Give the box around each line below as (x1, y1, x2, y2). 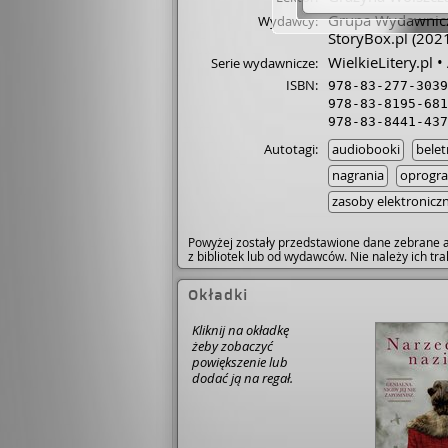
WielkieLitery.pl (328, 52, 433, 72)
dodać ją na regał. (192, 369, 293, 387)
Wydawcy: (258, 12, 318, 30)
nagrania (332, 166, 384, 184)
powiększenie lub (192, 353, 288, 371)
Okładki (188, 285, 248, 304)
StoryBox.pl (328, 28, 408, 48)
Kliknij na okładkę (192, 321, 289, 339)
